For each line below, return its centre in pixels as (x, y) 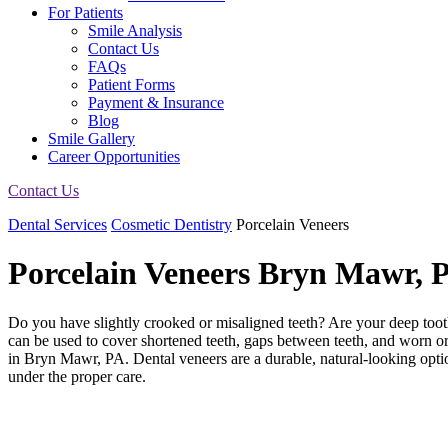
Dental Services (57, 224)
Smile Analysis (135, 30)
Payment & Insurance (156, 102)
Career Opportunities (114, 156)
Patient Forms (131, 84)
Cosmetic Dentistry (171, 224)
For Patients (85, 12)
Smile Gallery (91, 138)
